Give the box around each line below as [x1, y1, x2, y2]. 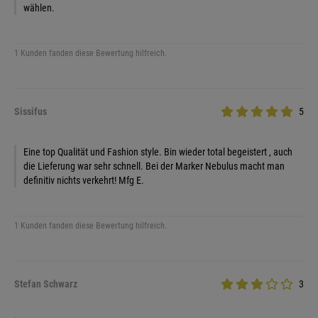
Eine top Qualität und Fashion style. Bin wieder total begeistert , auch [23, 146, 292, 158]
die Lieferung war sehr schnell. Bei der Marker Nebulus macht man [23, 160, 285, 172]
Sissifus [14, 106, 47, 117]
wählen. [23, 2, 55, 13]
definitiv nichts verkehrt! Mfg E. [23, 175, 144, 186]
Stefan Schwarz [14, 278, 77, 290]
